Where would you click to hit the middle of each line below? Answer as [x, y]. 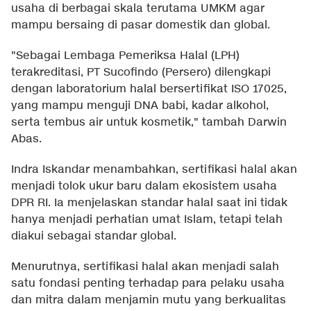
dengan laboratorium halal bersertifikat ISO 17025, [149, 90]
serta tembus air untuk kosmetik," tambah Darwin [149, 123]
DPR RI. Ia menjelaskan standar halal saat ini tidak [149, 203]
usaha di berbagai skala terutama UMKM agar [138, 9]
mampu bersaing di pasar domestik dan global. [141, 26]
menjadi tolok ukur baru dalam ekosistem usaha [144, 187]
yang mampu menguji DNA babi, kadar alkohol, [140, 106]
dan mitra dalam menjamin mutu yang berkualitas [149, 301]
